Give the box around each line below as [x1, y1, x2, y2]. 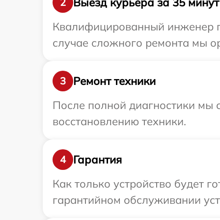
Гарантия [73, 152, 122, 166]
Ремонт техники [73, 74, 156, 88]
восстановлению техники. [53, 114, 186, 129]
